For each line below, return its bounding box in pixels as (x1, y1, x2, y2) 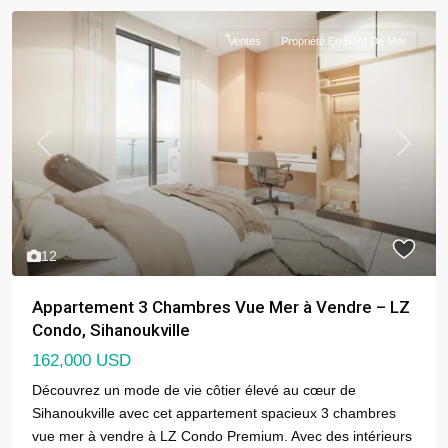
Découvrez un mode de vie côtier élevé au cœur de (32, 381, 356, 398)
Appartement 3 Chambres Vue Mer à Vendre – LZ (32, 296, 410, 317)
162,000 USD (32, 350, 131, 370)
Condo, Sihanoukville (32, 319, 190, 340)
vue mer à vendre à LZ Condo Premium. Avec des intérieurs (32, 427, 412, 444)
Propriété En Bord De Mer (281, 35, 406, 47)
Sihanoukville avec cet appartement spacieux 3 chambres (32, 404, 396, 421)
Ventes (228, 35, 261, 47)
